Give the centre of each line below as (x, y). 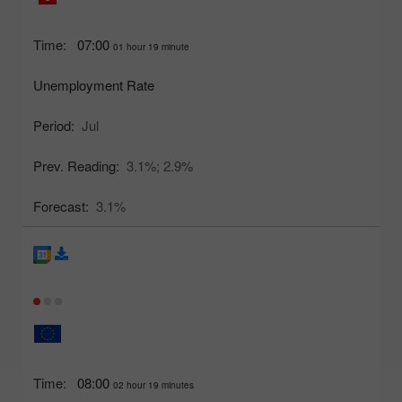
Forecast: (61, 205)
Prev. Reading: (76, 165)
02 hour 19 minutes (153, 385)
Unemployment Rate (94, 84)
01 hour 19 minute (151, 46)
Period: (54, 125)
